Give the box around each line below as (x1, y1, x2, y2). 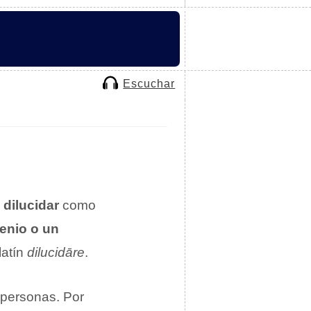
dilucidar (3, 198, 59, 212)
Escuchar (123, 77, 176, 90)
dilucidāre (27, 245, 85, 260)
